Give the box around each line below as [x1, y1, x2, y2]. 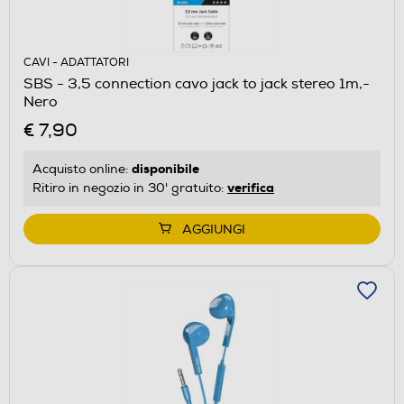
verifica [227, 179, 274, 196]
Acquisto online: [32, 161, 132, 177]
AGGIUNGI [182, 221, 245, 237]
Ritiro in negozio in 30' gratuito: [32, 179, 227, 196]
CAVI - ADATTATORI [23, 55, 129, 69]
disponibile [132, 160, 199, 177]
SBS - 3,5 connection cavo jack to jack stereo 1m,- [23, 74, 370, 93]
